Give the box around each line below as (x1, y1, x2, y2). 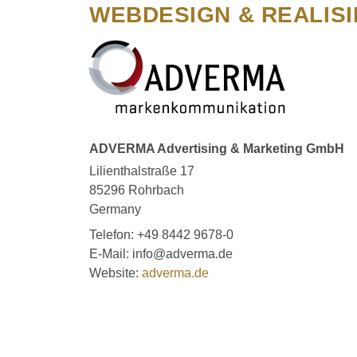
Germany (89, 202, 141, 217)
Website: (89, 266, 142, 280)
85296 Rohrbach (89, 183, 184, 198)
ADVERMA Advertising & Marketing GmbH (89, 142, 344, 156)
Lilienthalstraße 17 (89, 164, 194, 178)
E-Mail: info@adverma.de (89, 247, 233, 261)
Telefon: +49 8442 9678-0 (89, 228, 233, 242)
